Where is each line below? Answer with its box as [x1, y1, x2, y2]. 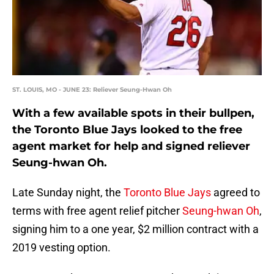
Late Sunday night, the [12, 186, 124, 199]
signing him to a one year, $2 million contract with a [12, 223, 259, 236]
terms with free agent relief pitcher [12, 204, 182, 218]
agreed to [211, 186, 260, 199]
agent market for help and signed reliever [12, 139, 250, 154]
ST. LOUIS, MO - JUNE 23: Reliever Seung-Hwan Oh [12, 86, 172, 94]
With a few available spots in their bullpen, [12, 106, 254, 120]
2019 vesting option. [12, 241, 111, 254]
